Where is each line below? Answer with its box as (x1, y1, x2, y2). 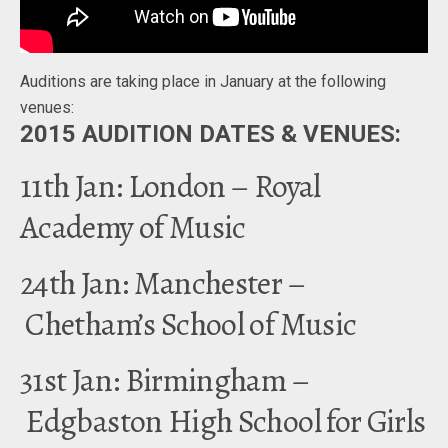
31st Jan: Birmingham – (20, 358, 309, 403)
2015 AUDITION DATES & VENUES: (20, 120, 401, 149)
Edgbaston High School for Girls (20, 399, 426, 444)
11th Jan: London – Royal (20, 164, 321, 209)
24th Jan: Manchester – (20, 261, 305, 306)
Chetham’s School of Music (20, 302, 357, 347)
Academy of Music (20, 205, 246, 250)
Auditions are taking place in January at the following (20, 72, 386, 92)
